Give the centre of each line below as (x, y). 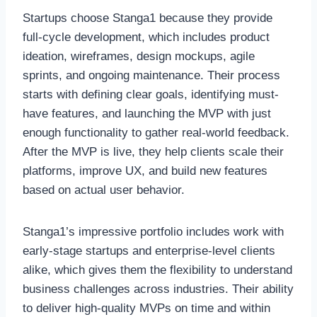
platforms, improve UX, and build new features (145, 171)
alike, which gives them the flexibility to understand (157, 270)
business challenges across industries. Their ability (158, 289)
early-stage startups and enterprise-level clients (149, 251)
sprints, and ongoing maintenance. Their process (151, 76)
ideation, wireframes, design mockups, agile (139, 57)
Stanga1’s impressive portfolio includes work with (153, 232)
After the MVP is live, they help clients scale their (153, 152)
